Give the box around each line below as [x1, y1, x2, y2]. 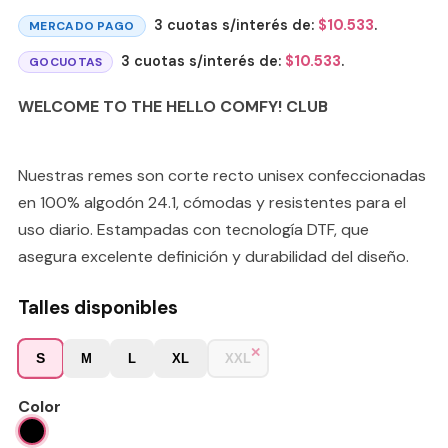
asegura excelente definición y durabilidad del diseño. [18, 245, 409, 267]
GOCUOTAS [29, 54, 103, 71]
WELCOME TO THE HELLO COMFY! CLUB [18, 96, 328, 118]
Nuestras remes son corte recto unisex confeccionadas [18, 164, 426, 186]
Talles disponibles [18, 294, 178, 320]
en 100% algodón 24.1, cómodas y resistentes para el [18, 191, 406, 213]
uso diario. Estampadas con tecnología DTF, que [18, 218, 369, 240]
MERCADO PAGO [29, 17, 135, 34]
